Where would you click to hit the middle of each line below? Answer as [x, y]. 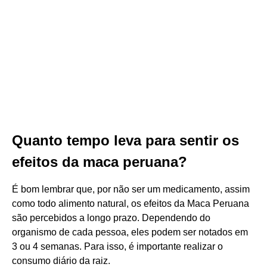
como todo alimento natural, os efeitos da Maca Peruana [131, 204]
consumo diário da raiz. [61, 261]
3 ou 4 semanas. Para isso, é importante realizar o [117, 246]
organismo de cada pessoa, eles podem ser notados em [130, 232]
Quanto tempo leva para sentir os [125, 140]
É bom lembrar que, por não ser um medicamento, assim [131, 189]
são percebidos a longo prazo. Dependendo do [111, 218]
